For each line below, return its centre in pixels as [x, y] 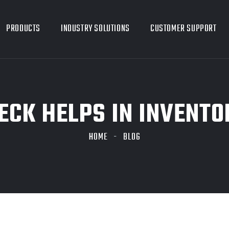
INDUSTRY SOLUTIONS [95, 29]
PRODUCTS [24, 29]
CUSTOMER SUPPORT [183, 29]
